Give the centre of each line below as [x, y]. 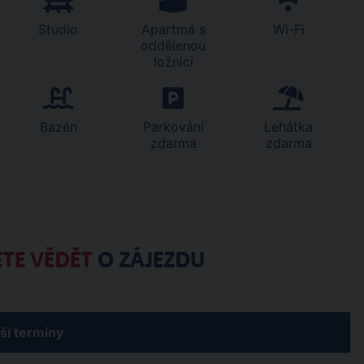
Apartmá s [173, 29]
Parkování [173, 127]
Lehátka [288, 127]
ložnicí [173, 62]
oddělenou [173, 45]
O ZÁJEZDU [148, 260]
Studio [58, 29]
